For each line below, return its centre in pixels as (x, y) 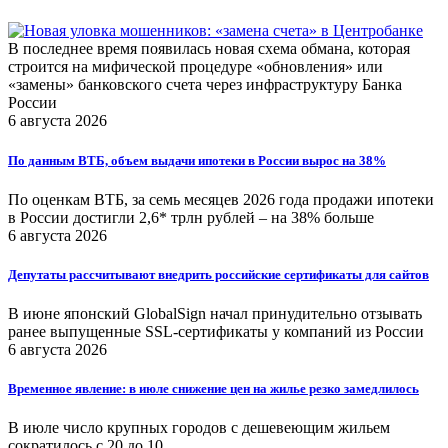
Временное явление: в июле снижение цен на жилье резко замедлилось (213, 389)
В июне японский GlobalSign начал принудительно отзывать (215, 314)
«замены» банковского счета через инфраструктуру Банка (205, 85)
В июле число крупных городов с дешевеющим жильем (199, 428)
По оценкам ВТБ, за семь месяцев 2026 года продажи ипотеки (221, 199)
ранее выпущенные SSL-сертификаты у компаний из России (216, 332)
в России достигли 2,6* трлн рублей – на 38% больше (191, 217)
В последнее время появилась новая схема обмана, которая (209, 49)
